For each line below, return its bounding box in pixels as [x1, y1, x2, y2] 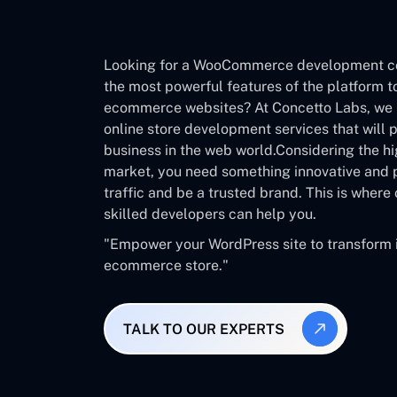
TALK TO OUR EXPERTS [122, 320, 284, 338]
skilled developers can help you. [104, 206, 316, 222]
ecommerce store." [104, 257, 229, 274]
